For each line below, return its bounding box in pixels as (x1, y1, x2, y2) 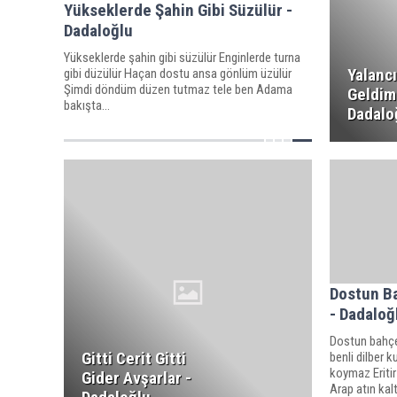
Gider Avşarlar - (82, 368, 191, 388)
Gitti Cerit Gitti (82, 348, 186, 369)
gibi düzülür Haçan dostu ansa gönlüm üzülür (64, 65, 292, 82)
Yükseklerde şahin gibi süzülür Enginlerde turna (64, 49, 300, 66)
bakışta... (64, 97, 110, 113)
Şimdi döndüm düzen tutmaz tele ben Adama (64, 81, 292, 97)
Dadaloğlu (64, 19, 133, 41)
